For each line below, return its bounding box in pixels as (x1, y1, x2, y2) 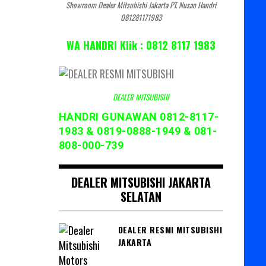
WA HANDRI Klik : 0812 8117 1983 (66, 37, 216, 53)
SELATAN (120, 187, 161, 205)
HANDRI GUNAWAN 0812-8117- (58, 110, 218, 123)
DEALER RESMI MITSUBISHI (118, 223, 222, 236)
